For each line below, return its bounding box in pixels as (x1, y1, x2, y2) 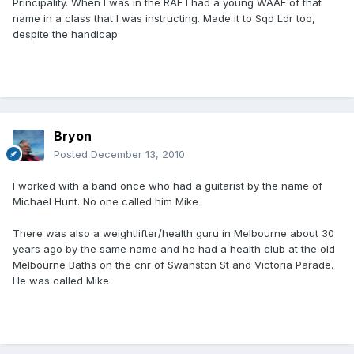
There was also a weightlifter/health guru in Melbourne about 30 (13, 227, 334, 240)
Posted (54, 148, 91, 161)
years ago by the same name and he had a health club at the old (13, 243, 335, 256)
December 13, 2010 (91, 148, 185, 161)
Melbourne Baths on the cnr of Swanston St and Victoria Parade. (13, 258, 333, 272)
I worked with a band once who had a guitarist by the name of (13, 179, 322, 193)
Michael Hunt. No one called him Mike (13, 195, 198, 209)
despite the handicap (13, 28, 118, 41)
